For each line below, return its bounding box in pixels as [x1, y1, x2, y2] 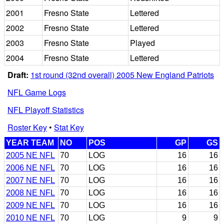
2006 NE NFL [6, 163, 55, 172]
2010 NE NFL [6, 213, 55, 222]
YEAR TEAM [6, 138, 54, 147]
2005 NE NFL [6, 150, 55, 159]
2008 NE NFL [6, 188, 55, 197]
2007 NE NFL [6, 175, 55, 184]
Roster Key [7, 121, 47, 133]
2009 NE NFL [6, 200, 55, 209]
